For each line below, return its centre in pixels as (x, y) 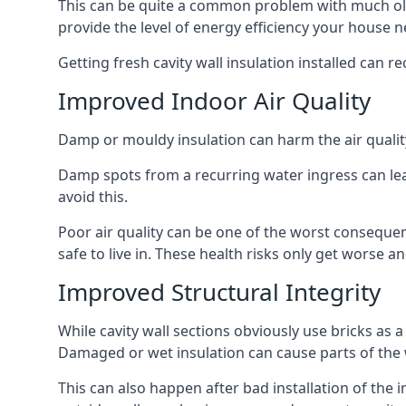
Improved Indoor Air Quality (214, 101)
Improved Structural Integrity (219, 292)
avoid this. (93, 197)
